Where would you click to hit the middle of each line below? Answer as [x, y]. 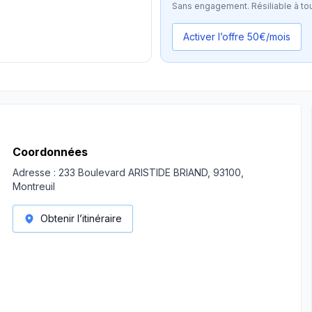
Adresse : [34, 172]
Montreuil [34, 186]
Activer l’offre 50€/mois [237, 37]
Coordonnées [50, 152]
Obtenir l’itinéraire [81, 218]
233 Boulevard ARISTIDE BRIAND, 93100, [151, 172]
